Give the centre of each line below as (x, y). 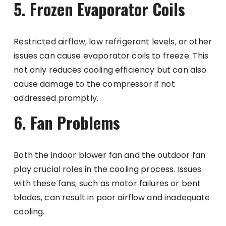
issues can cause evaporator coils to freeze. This (111, 55)
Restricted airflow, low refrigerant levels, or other (113, 41)
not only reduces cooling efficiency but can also (110, 70)
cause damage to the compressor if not (94, 84)
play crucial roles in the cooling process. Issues (108, 169)
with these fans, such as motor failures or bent (107, 183)
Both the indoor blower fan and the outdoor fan (110, 155)
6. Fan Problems (67, 122)
